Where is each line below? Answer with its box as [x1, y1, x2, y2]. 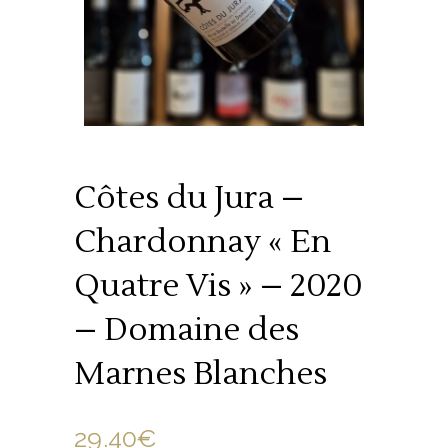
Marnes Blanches [74, 352, 327, 394]
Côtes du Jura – [74, 176, 304, 218]
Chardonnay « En [74, 220, 331, 262]
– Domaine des [74, 308, 299, 350]
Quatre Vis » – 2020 [74, 264, 362, 306]
